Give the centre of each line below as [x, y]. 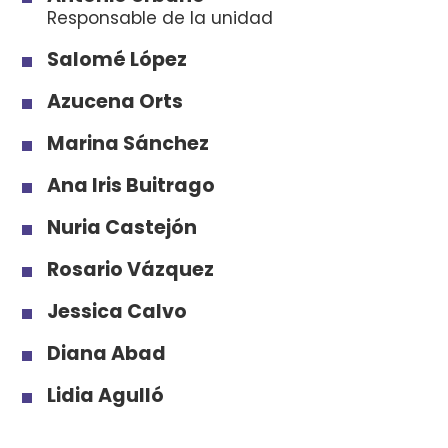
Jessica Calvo [117, 311]
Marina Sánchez [128, 143]
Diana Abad [107, 353]
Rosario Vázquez [131, 269]
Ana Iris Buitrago [131, 185]
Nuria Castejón [122, 227]
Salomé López [117, 59]
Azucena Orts [115, 101]
